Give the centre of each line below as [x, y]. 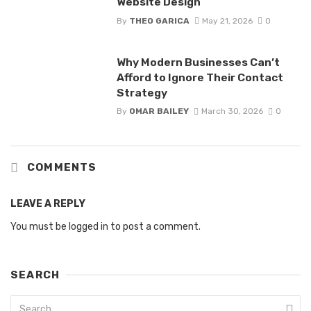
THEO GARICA [159, 20]
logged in [89, 226]
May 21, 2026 [227, 20]
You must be [40, 226]
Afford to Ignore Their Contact [200, 77]
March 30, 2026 [232, 111]
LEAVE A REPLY [48, 203]
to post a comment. [154, 226]
